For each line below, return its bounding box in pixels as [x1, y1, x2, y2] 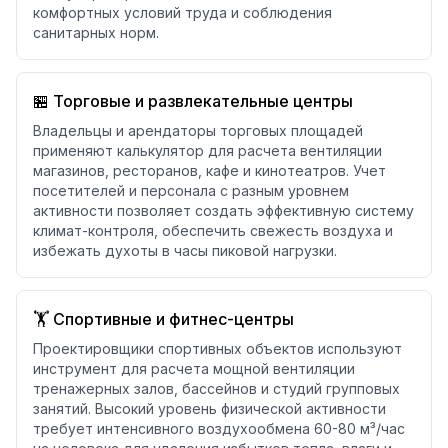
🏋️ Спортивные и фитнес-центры [33, 309, 294, 329]
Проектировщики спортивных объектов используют [33, 340, 402, 357]
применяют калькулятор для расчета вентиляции [33, 142, 382, 159]
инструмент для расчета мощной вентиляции [33, 360, 355, 377]
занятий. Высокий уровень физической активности [33, 400, 386, 417]
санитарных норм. [33, 24, 159, 41]
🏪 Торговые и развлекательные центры [33, 91, 353, 111]
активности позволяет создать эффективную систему [33, 202, 414, 219]
